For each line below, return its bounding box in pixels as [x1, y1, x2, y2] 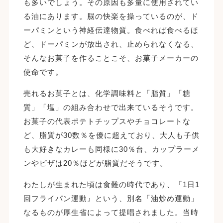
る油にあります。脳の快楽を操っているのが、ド [23, 11, 199, 20]
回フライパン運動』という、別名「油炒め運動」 [23, 194, 199, 203]
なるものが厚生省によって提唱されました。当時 [23, 208, 199, 217]
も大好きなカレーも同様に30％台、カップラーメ [23, 144, 200, 153]
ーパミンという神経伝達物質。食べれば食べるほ [23, 25, 199, 34]
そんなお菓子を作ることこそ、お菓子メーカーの [23, 53, 199, 62]
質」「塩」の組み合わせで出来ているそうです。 [23, 103, 199, 111]
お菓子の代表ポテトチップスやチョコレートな [23, 116, 191, 125]
